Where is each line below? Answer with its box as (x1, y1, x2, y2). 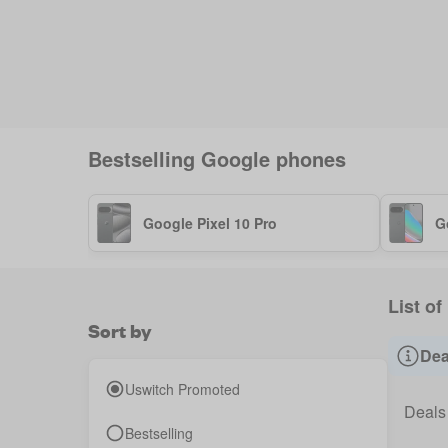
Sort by (88, 318, 152, 343)
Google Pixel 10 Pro (143, 213, 277, 233)
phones (270, 144, 346, 173)
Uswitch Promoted (125, 379, 240, 399)
